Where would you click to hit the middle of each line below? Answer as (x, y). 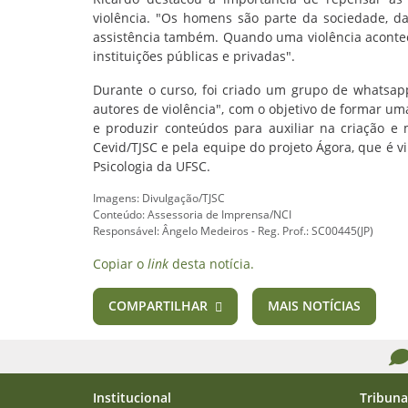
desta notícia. (211, 264)
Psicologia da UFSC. (152, 166)
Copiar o (120, 264)
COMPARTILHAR (158, 306)
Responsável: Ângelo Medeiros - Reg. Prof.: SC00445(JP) (233, 231)
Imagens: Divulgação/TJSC (159, 198)
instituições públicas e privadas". (194, 56)
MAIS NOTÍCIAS (314, 306)
